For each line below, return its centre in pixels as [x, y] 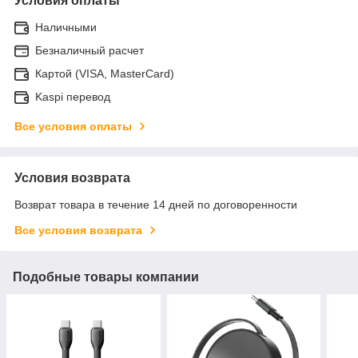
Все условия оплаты [73, 127]
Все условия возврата [78, 231]
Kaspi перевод [73, 97]
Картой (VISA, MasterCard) [105, 74]
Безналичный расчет [89, 51]
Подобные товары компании [106, 277]
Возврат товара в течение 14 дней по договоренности [156, 205]
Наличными [66, 28]
